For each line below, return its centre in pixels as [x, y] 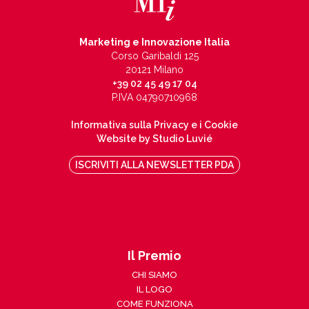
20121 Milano [154, 69]
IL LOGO [154, 289]
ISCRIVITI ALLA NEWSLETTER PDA [154, 165]
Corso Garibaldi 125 [154, 56]
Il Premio [154, 255]
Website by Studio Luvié [154, 138]
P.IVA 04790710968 [154, 97]
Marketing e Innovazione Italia [154, 42]
